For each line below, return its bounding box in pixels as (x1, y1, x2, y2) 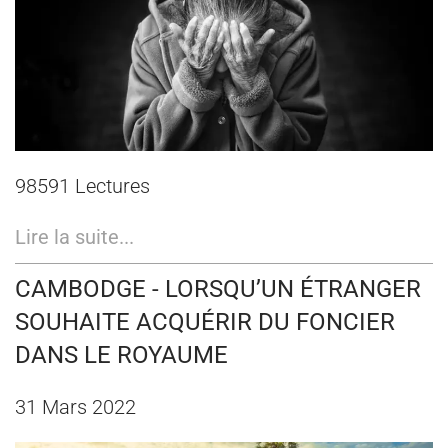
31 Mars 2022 (15, 394, 136, 419)
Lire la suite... (15, 224, 134, 249)
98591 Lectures (15, 173, 150, 198)
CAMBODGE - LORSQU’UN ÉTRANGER (15, 274, 421, 303)
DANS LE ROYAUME (15, 340, 228, 369)
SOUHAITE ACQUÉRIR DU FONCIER (15, 307, 395, 336)
